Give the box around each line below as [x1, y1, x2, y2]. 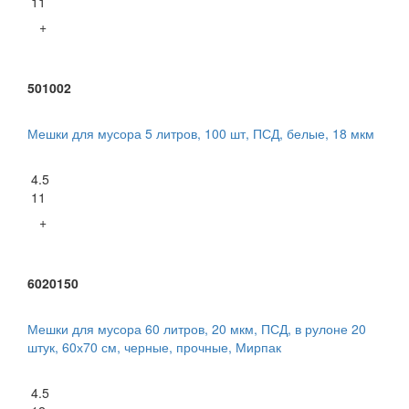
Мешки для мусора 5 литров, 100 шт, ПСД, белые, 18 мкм [27, 124, 374, 143]
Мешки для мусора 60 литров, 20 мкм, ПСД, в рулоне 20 [27, 320, 366, 339]
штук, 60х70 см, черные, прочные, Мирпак [27, 338, 281, 357]
